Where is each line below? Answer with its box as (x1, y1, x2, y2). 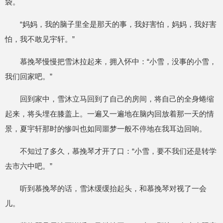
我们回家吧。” (5, 72, 52, 81)
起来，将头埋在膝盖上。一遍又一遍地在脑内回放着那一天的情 (5, 110, 214, 118)
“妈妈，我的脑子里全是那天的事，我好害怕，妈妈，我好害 (20, 20, 217, 28)
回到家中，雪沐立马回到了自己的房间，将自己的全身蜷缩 (20, 95, 214, 103)
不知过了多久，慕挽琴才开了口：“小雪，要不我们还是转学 (20, 147, 217, 155)
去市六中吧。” (5, 162, 52, 170)
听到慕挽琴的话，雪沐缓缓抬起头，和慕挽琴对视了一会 (20, 184, 207, 193)
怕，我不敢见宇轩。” (5, 35, 75, 43)
